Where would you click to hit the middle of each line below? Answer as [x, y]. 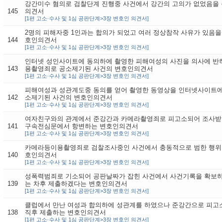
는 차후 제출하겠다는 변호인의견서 [76, 183]
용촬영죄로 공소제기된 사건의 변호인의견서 [89, 68]
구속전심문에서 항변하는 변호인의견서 [81, 126]
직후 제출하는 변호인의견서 [65, 212]
